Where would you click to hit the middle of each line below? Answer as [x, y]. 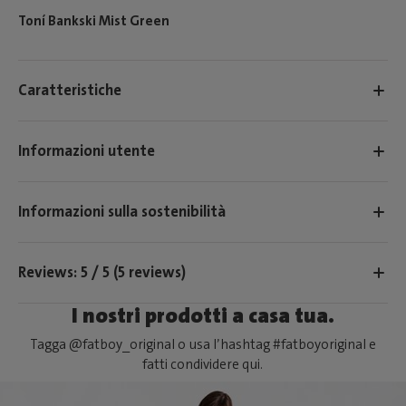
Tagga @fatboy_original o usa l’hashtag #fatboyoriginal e [203, 344]
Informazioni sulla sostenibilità [122, 212]
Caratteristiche [70, 90]
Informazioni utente [87, 151]
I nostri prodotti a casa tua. [203, 315]
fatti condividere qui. [203, 364]
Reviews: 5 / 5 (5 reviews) [102, 272]
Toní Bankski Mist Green [94, 20]
